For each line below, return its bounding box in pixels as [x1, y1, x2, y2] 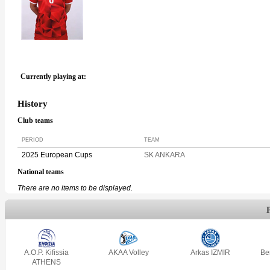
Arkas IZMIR [190, 248, 230, 257]
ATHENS [32, 257, 61, 266]
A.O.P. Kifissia [24, 248, 69, 257]
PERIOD [22, 136, 43, 143]
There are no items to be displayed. [17, 183, 133, 192]
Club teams [17, 116, 53, 125]
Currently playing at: [20, 72, 90, 81]
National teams [17, 168, 64, 177]
